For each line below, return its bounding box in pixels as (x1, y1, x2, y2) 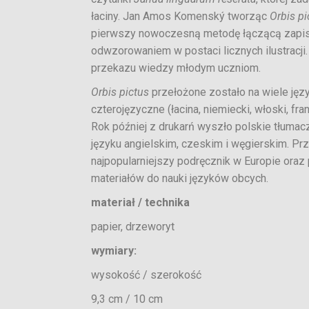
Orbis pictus (91, 86, 152, 99)
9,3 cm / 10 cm (91, 292, 163, 306)
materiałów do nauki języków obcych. (91, 172, 268, 185)
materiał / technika (91, 196, 190, 209)
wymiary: (91, 244, 137, 257)
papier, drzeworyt (91, 220, 175, 233)
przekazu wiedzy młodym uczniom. (91, 61, 261, 74)
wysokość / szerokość (91, 268, 201, 281)
